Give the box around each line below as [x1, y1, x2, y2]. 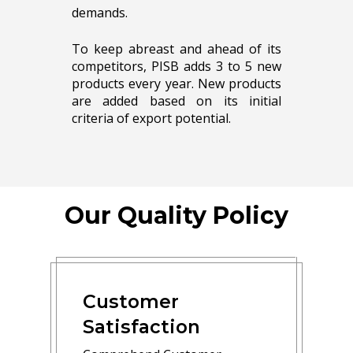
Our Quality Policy [65, 201, 288, 231]
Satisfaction [83, 315, 201, 339]
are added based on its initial [71, 92, 282, 110]
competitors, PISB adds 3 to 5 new [71, 58, 282, 76]
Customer [83, 290, 180, 314]
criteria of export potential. [71, 110, 231, 128]
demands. [71, 4, 128, 22]
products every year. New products [71, 75, 282, 93]
